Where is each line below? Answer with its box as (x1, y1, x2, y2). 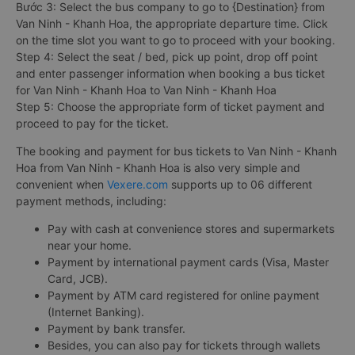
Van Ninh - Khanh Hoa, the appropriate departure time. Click (16, 16, 328, 30)
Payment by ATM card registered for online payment (48, 288, 319, 302)
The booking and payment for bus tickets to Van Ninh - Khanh (16, 143, 337, 158)
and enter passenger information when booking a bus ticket (16, 66, 325, 80)
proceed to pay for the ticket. (16, 116, 169, 130)
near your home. (48, 238, 132, 252)
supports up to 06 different (168, 177, 312, 191)
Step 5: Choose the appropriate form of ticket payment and (16, 99, 325, 113)
